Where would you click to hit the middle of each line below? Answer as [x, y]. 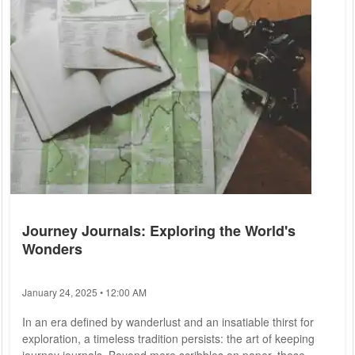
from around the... [67, 27]
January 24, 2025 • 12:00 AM [84, 292]
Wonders [52, 249]
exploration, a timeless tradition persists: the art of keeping [168, 339]
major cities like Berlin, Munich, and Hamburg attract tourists [173, 11]
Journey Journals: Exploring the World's [159, 231]
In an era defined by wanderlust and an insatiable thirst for [168, 322]
